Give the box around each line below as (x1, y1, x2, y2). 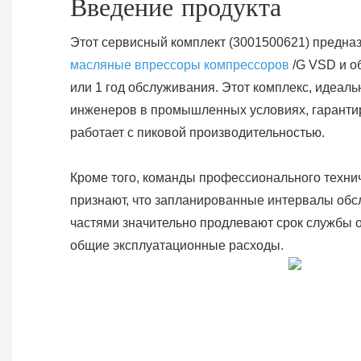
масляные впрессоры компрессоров (69, 58, 289, 73)
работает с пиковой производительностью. (69, 126, 325, 140)
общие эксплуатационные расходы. (69, 239, 284, 253)
